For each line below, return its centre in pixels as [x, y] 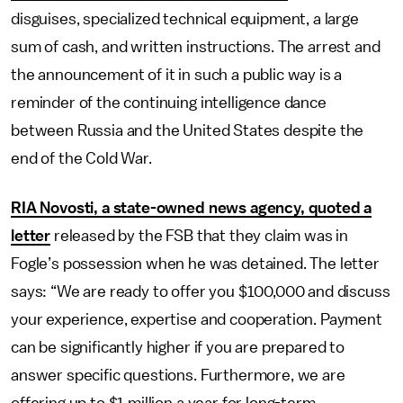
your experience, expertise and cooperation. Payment [197, 319]
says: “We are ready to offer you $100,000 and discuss [201, 291]
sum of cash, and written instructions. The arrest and [196, 47]
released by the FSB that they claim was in [200, 236]
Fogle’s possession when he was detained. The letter [195, 264]
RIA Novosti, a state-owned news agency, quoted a [192, 208]
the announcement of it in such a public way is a [177, 75]
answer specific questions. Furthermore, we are [178, 375]
